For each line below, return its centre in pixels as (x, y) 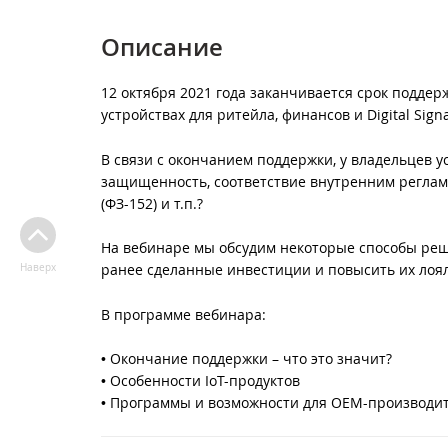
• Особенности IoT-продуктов (200, 380)
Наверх (37, 267)
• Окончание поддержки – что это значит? (246, 358)
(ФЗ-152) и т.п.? (152, 203)
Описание (162, 47)
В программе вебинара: (183, 314)
